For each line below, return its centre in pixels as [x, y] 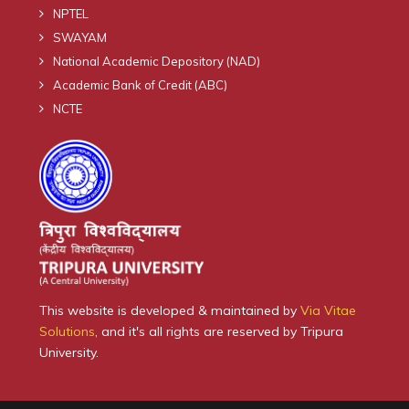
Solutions [67, 332]
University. [69, 353]
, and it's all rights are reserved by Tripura [219, 332]
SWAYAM [80, 37]
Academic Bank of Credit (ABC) [140, 84]
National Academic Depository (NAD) [157, 61]
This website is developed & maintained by [170, 311]
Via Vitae [328, 311]
